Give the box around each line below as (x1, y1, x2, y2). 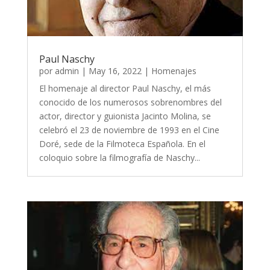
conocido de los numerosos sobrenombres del (39, 96, 222, 108)
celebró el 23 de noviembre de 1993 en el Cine (39, 124, 219, 136)
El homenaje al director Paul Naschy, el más (39, 83, 211, 95)
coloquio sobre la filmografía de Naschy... (39, 152, 200, 164)
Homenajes (151, 65, 196, 77)
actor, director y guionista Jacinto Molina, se (39, 110, 211, 122)
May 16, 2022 (88, 65, 142, 77)
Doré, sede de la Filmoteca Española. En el (39, 138, 206, 150)
